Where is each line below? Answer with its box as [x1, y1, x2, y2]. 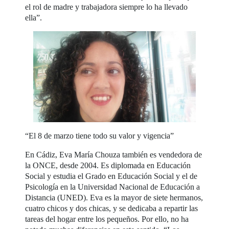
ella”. [25, 13, 42, 22]
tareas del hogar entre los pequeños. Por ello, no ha [25, 215, 189, 224]
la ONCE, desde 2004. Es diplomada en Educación [25, 161, 191, 170]
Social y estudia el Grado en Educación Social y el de [25, 172, 198, 181]
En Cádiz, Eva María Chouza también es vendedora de [25, 150, 202, 159]
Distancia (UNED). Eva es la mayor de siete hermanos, [25, 193, 203, 202]
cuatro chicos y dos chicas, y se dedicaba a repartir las [25, 204, 198, 213]
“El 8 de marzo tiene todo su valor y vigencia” [25, 131, 174, 141]
